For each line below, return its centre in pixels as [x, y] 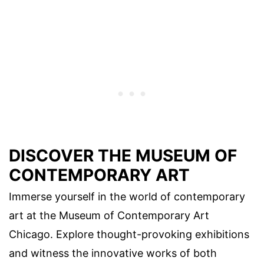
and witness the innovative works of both [113, 253]
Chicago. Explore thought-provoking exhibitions [129, 234]
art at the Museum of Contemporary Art [109, 215]
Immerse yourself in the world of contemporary [127, 196]
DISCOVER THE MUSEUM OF [123, 155]
